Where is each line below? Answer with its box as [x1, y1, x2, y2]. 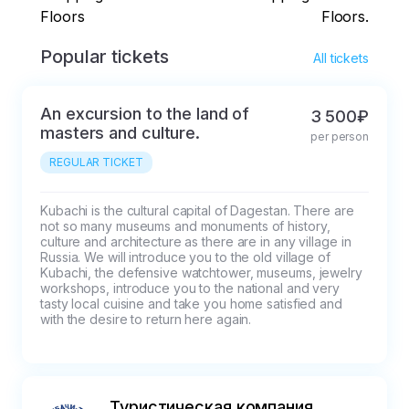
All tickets [313, 50, 369, 67]
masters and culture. [40, 123, 200, 143]
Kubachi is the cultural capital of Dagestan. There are [40, 203, 358, 219]
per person [310, 130, 369, 144]
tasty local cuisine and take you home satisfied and [40, 296, 346, 312]
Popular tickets [40, 46, 169, 68]
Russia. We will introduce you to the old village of [40, 249, 334, 266]
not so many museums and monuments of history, [40, 218, 334, 235]
